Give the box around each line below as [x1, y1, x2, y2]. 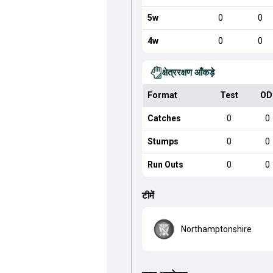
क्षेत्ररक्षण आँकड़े [161, 67, 214, 78]
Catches [147, 113, 181, 123]
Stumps [147, 136, 179, 146]
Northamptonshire [180, 224, 252, 234]
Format [147, 90, 177, 100]
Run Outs [147, 160, 183, 169]
